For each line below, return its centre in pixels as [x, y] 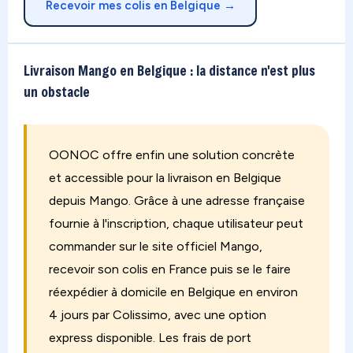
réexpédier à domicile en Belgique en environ [173, 292]
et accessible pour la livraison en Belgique [165, 178]
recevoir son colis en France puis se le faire [170, 269]
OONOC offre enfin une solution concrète [172, 155]
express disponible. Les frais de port [150, 338]
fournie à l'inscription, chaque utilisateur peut [176, 223]
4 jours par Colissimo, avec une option [158, 315]
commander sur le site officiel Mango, [156, 246]
